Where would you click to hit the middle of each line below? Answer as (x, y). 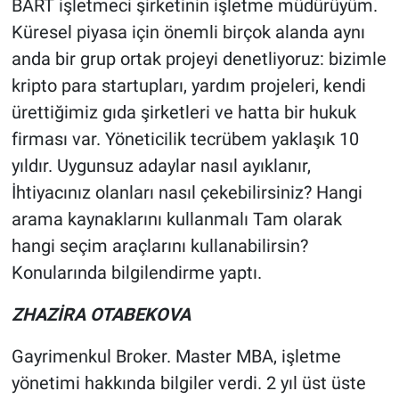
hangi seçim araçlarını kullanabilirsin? (159, 245)
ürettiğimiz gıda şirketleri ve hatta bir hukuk (183, 112)
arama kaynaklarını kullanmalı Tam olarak (176, 219)
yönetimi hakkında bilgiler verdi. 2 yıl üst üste (188, 383)
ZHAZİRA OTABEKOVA (101, 314)
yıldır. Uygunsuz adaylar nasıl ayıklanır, (161, 165)
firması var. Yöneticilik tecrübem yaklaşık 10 (185, 138)
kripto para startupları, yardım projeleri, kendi (188, 85)
